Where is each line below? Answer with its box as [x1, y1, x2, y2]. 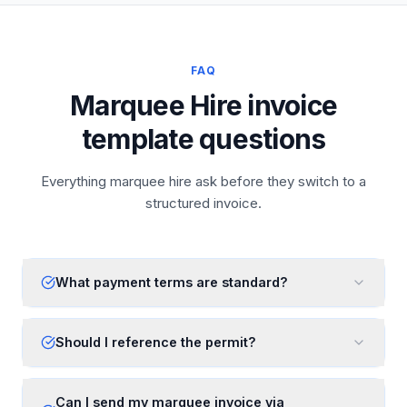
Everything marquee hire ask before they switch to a [41, 173, 366, 190]
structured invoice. [145, 194, 262, 212]
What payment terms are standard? [55, 274, 288, 290]
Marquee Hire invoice [70, 89, 337, 122]
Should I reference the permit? [55, 334, 256, 350]
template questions [81, 123, 326, 155]
